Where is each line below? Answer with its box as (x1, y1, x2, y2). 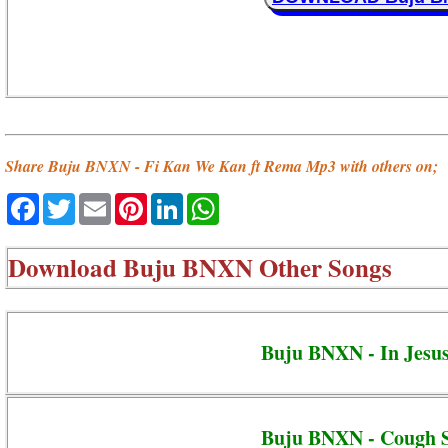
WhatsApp (219, 191, 308, 212)
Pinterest (147, 191, 224, 212)
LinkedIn (183, 191, 257, 212)
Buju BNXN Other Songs (123, 248, 392, 286)
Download (8, 248, 123, 286)
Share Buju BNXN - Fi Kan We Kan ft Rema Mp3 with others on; (5, 155, 438, 178)
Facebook (39, 191, 123, 212)
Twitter (75, 191, 133, 212)
